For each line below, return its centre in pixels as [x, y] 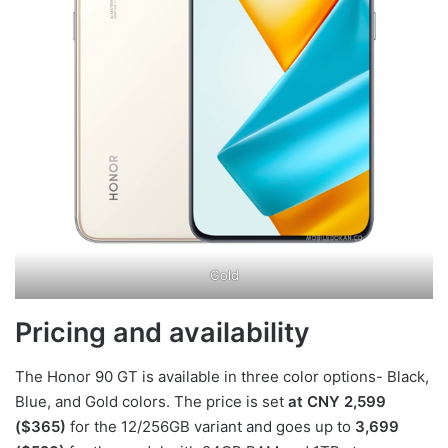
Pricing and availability [162, 332]
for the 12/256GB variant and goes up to [210, 427]
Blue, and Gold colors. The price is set [151, 402]
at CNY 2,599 [337, 402]
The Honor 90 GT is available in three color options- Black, [222, 377]
